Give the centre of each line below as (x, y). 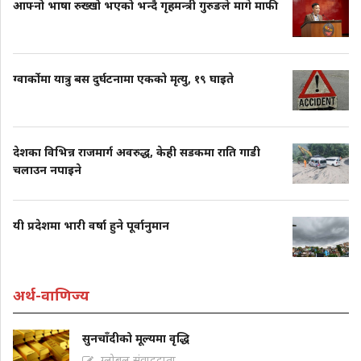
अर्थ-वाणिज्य (51, 295)
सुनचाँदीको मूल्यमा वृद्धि (136, 338)
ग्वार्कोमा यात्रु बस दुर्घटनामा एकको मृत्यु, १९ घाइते (123, 79)
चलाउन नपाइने (47, 170)
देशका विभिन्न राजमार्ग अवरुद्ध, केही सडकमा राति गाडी (137, 152)
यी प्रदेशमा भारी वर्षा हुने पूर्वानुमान (91, 226)
